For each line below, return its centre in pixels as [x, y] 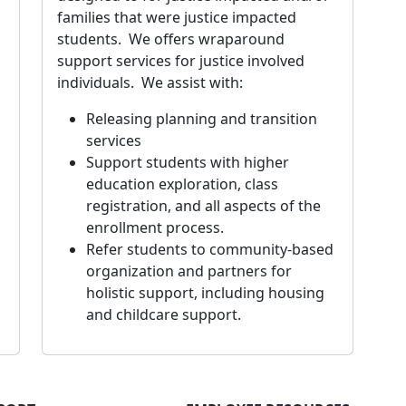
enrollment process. [157, 228]
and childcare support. [165, 315]
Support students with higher [188, 163]
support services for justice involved [181, 61]
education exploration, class [182, 184]
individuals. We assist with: [150, 83]
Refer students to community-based [210, 250]
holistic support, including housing [205, 293]
